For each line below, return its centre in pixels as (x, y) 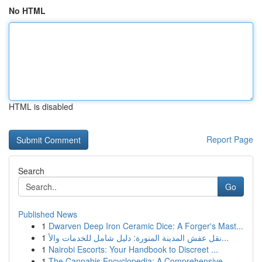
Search (31, 171)
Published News (48, 214)
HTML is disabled (41, 106)
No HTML (27, 11)
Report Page (230, 139)
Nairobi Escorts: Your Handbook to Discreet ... (133, 249)
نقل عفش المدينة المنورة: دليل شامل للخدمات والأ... (225, 237)
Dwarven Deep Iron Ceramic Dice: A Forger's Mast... (146, 226)
